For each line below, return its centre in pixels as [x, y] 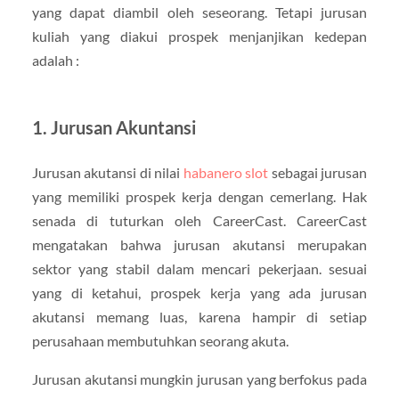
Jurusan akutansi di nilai [107, 172]
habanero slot [226, 172]
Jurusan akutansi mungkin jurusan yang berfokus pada [199, 379]
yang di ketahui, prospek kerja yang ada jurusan [199, 292]
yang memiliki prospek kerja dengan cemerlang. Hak [199, 196]
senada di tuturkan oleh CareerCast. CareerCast [199, 220]
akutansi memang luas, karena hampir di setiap [199, 316]
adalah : [55, 60]
